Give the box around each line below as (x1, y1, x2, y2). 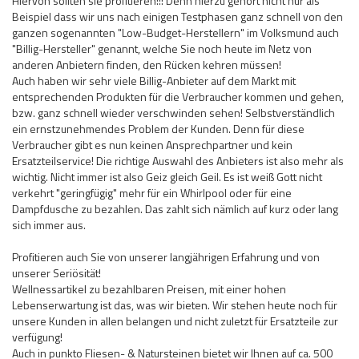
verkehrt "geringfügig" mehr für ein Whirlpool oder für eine (12, 184, 292, 201)
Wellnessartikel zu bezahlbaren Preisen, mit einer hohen (12, 280, 286, 297)
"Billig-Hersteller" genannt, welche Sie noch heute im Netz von (12, 39, 312, 57)
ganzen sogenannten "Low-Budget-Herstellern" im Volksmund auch (12, 23, 339, 41)
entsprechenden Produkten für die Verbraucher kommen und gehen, (12, 87, 344, 105)
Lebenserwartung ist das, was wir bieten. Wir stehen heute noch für (12, 296, 337, 313)
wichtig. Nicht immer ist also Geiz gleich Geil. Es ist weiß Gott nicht (12, 167, 322, 185)
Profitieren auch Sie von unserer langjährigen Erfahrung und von (12, 248, 320, 265)
